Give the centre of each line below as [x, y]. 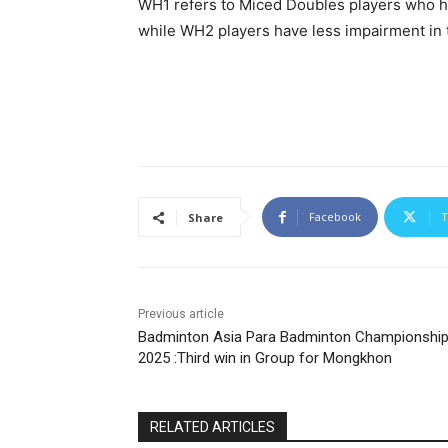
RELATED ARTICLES [212, 427]
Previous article [181, 314]
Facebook [335, 217]
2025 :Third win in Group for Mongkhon [265, 358]
